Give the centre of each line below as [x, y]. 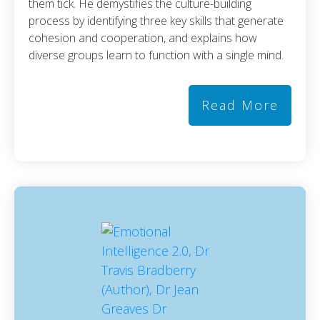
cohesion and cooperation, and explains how [143, 37]
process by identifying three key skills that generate [156, 20]
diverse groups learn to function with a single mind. [156, 55]
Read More [240, 105]
